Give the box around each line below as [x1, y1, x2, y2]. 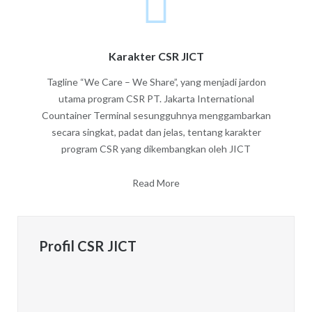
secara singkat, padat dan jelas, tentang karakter [51, 125, 261, 138]
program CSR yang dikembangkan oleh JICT [61, 142, 251, 155]
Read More [132, 176, 180, 189]
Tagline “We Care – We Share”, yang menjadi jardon [46, 75, 266, 88]
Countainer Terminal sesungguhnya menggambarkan [41, 109, 271, 121]
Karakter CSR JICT [108, 49, 204, 63]
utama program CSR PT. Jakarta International [58, 92, 254, 104]
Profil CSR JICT [38, 237, 136, 254]
